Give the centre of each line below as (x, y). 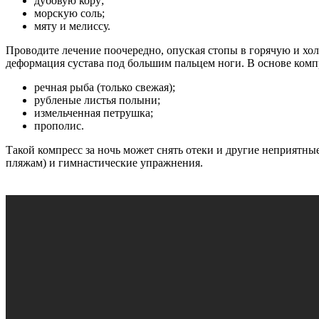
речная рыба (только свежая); (105, 88)
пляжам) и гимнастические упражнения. (104, 163)
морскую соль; (69, 14)
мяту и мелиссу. (72, 26)
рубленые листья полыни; (97, 100)
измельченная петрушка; (94, 113)
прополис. (59, 126)
